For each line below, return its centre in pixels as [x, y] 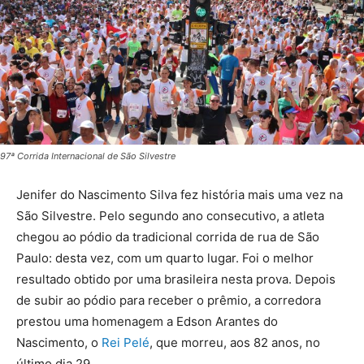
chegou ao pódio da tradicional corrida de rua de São [168, 237]
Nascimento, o [59, 343]
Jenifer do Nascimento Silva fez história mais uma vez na [180, 195]
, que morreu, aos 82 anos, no [235, 343]
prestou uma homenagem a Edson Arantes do [147, 322]
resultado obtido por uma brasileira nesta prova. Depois [176, 279]
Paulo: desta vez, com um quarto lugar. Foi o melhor [165, 258]
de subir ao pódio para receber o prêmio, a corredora [169, 301]
